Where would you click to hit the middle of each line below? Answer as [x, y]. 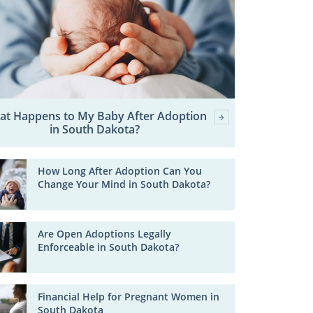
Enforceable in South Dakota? [109, 247]
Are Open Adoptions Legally [105, 233]
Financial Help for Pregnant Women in [129, 296]
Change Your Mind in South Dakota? [124, 184]
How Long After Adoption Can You [120, 171]
